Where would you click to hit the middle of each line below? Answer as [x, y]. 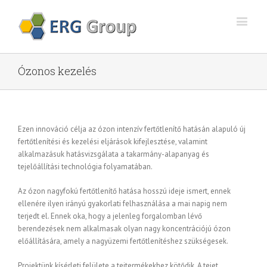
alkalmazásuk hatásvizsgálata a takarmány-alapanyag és [114, 154]
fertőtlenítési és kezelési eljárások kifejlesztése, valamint [113, 142]
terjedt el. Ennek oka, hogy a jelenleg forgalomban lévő [110, 216]
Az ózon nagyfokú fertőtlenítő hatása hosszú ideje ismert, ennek [124, 191]
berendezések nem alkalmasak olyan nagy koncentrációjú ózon [124, 229]
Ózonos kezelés [57, 71]
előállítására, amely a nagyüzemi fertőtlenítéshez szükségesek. [123, 241]
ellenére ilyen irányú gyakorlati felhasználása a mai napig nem [122, 204]
